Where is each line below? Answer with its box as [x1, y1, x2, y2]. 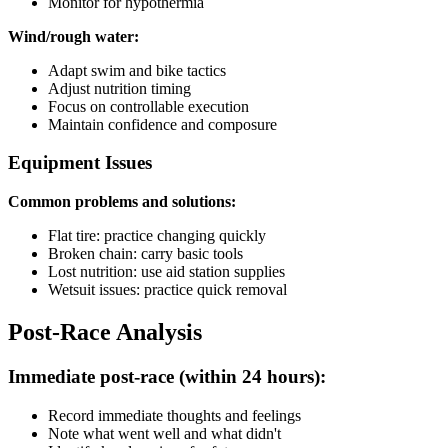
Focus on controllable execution [48, 97, 249, 115]
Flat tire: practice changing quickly [48, 227, 266, 245]
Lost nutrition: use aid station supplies [48, 263, 285, 281]
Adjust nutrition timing [48, 79, 191, 97]
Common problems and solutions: [8, 193, 236, 211]
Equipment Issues [8, 152, 152, 174]
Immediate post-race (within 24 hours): [8, 365, 326, 387]
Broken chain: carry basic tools [48, 245, 243, 263]
